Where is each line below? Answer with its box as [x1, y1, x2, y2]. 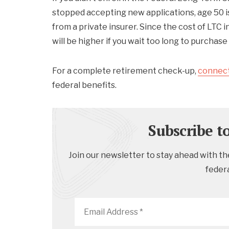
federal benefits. [52, 80, 117, 90]
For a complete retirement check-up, [52, 66, 198, 76]
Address [74, 207, 105, 216]
